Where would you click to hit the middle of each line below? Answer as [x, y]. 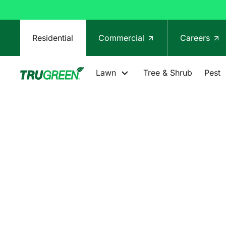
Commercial [123, 38]
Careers [196, 38]
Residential [53, 38]
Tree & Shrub [167, 72]
